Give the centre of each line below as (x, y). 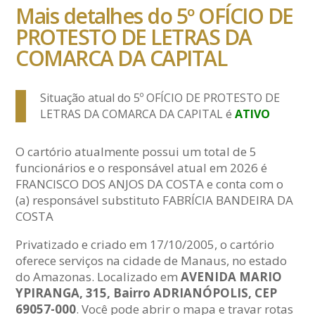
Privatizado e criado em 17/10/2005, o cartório (145, 245)
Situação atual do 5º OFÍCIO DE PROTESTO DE (160, 98)
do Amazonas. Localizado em (98, 277)
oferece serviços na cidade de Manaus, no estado (152, 261)
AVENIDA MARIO (232, 277)
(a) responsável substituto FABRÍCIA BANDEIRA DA (155, 200)
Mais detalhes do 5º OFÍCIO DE (154, 16)
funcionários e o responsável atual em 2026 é (142, 168)
